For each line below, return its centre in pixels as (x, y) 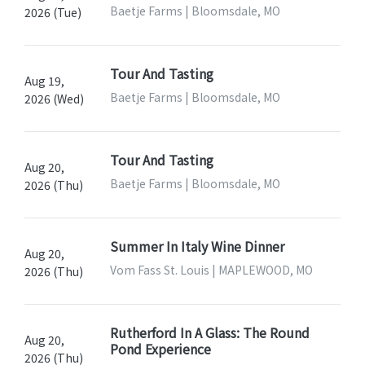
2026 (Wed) (54, 99)
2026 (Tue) (53, 13)
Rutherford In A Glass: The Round (209, 333)
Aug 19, (44, 81)
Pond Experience (160, 349)
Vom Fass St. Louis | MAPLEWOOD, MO (211, 270)
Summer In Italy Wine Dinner (197, 246)
